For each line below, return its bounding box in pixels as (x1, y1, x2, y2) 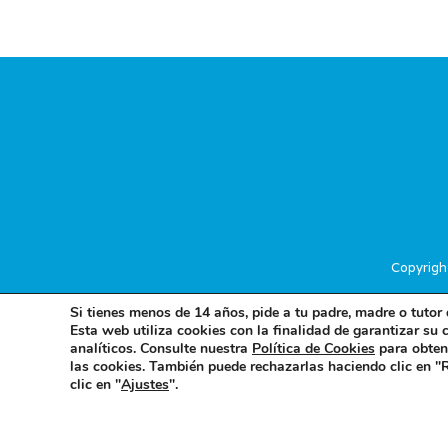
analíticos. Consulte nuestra (70, 339, 252, 358)
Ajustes (121, 375, 169, 394)
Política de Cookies (252, 339, 375, 358)
